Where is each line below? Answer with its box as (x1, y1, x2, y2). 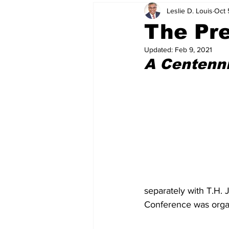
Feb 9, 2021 (175, 45, 212, 54)
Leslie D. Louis (167, 6, 213, 15)
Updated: (144, 45, 175, 54)
